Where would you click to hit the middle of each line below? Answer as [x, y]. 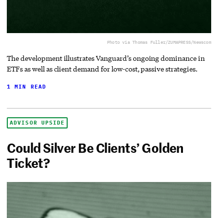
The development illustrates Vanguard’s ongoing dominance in [106, 58]
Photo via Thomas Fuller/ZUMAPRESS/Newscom [159, 42]
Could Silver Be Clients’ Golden [95, 147]
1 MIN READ [27, 87]
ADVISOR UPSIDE [37, 122]
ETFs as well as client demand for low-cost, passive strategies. [103, 69]
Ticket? [28, 162]
